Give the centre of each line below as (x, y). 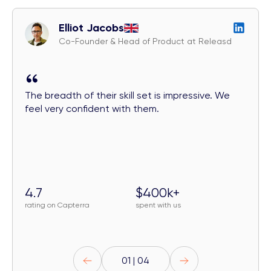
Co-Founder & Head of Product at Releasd (145, 41)
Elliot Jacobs (91, 28)
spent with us (158, 205)
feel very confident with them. (92, 109)
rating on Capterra (57, 205)
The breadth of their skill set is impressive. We (127, 95)
